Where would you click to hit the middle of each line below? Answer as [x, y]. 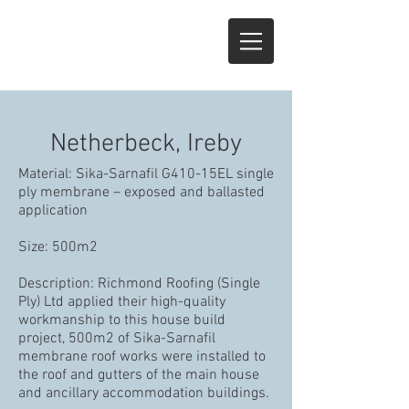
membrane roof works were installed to [142, 357]
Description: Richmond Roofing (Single [139, 284]
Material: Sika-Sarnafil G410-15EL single [146, 174]
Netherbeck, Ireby [146, 144]
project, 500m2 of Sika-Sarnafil [117, 339]
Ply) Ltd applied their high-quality [122, 302]
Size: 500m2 [58, 247]
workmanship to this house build [122, 320]
